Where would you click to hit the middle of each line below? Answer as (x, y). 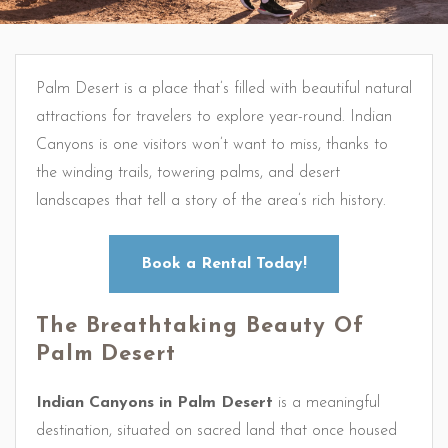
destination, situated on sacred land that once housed (216, 431)
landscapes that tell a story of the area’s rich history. (211, 201)
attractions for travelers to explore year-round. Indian (214, 117)
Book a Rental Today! (224, 264)
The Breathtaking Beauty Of (200, 326)
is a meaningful (326, 403)
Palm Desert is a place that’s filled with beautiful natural (224, 89)
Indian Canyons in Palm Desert (154, 403)
